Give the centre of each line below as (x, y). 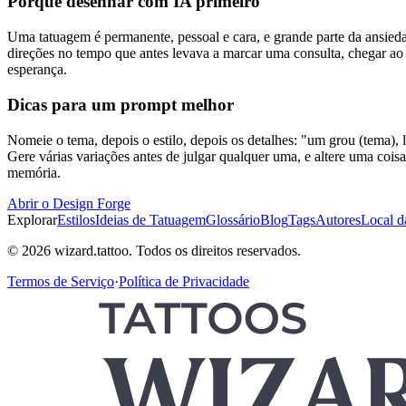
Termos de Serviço (61, 281)
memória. (34, 172)
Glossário (233, 219)
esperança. (37, 70)
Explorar (32, 219)
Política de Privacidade (184, 281)
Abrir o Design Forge (69, 203)
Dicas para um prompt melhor (121, 104)
